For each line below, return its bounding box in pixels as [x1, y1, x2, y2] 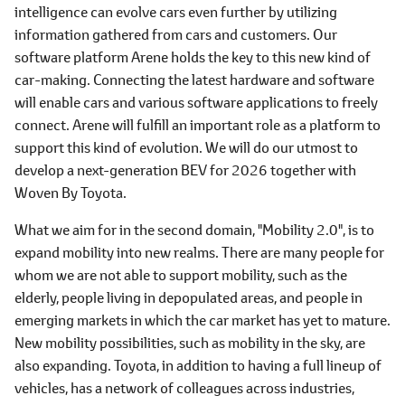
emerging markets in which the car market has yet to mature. [14, 310, 391, 329]
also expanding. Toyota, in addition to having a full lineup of [14, 355, 381, 374]
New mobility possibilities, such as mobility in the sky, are [14, 333, 365, 352]
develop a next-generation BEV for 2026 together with [14, 160, 356, 179]
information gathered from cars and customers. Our [14, 24, 337, 43]
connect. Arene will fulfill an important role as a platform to [14, 115, 381, 134]
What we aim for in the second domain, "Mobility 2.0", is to [14, 220, 374, 239]
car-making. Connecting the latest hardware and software [14, 70, 374, 89]
